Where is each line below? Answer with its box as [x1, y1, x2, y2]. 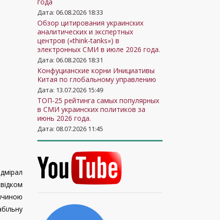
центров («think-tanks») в [37, 36, 119, 45]
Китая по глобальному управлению [37, 75, 156, 84]
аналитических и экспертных [37, 27, 133, 36]
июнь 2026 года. [37, 113, 91, 123]
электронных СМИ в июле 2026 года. [37, 45, 160, 54]
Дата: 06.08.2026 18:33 [37, 8, 103, 17]
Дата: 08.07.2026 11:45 [37, 124, 103, 133]
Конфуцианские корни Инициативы [37, 66, 155, 75]
